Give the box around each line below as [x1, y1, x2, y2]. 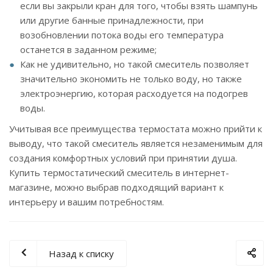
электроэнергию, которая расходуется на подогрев [20, 87, 248, 99]
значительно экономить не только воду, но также [20, 72, 242, 85]
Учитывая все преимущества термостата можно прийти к [9, 122, 262, 135]
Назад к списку [49, 247, 114, 260]
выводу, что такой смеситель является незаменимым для [9, 136, 263, 149]
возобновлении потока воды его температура [20, 28, 224, 41]
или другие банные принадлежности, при [20, 13, 204, 26]
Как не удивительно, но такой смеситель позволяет [20, 57, 249, 70]
